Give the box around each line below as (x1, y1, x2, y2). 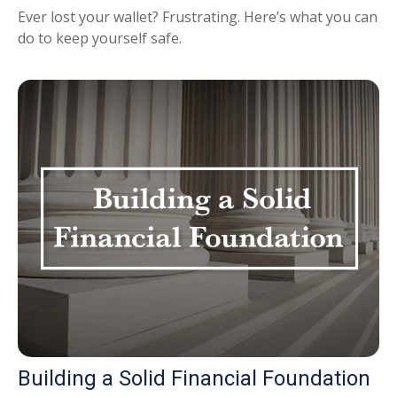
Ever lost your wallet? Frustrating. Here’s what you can (18, 6, 378, 27)
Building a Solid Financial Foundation (18, 365, 370, 391)
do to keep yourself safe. (18, 27, 182, 48)
